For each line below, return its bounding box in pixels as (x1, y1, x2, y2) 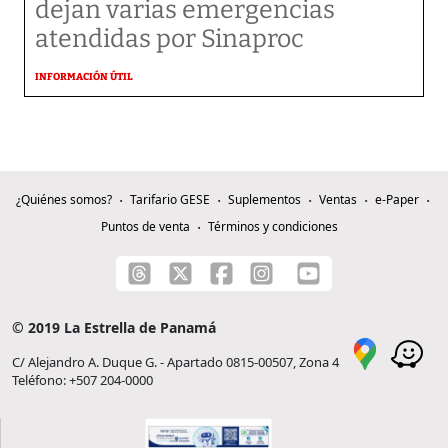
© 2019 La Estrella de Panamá (12, 318, 216, 337)
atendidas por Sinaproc (35, 24, 304, 54)
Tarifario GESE (129, 191, 210, 208)
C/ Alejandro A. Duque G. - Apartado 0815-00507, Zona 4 (12, 353, 339, 371)
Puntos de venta (100, 218, 190, 235)
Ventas (318, 191, 357, 208)
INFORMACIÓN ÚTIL (35, 71, 133, 83)
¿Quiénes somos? (15, 191, 112, 208)
